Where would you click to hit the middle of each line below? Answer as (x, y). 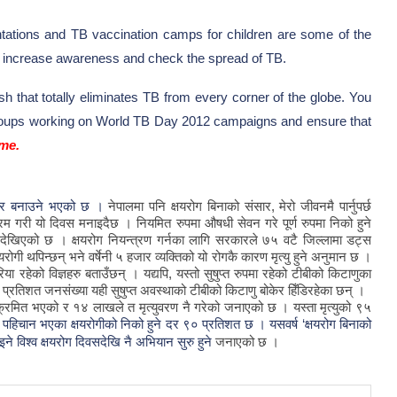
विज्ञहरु (64, 273)
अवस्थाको (163, 290)
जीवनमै (318, 206)
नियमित (154, 223)
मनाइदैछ (99, 223)
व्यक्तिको (175, 257)
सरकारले (236, 240)
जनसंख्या (66, 290)
